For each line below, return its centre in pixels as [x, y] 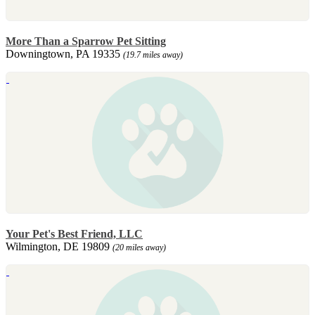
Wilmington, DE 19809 [59, 246]
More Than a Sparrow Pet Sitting [86, 41]
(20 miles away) [139, 247]
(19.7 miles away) [153, 54]
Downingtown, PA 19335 [64, 53]
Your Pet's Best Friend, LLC [74, 233]
